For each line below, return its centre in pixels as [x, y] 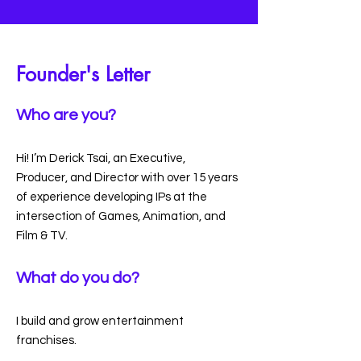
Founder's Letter [83, 74]
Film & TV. [43, 236]
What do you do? [78, 278]
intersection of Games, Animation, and [121, 216]
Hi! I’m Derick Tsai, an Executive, [101, 158]
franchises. [46, 340]
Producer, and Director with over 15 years [127, 178]
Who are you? [68, 115]
